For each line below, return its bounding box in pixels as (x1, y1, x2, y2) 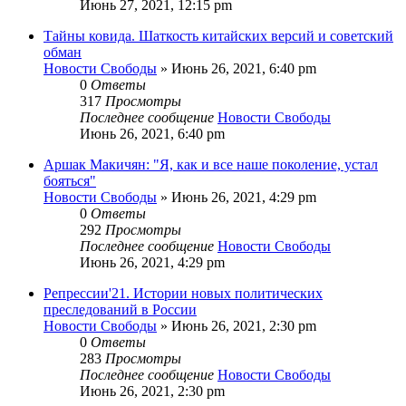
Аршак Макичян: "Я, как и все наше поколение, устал (43, 156, 378, 172)
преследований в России (43, 301, 197, 317)
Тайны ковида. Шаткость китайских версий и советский (43, 27, 393, 43)
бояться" (43, 172, 96, 188)
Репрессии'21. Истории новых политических (43, 285, 323, 301)
